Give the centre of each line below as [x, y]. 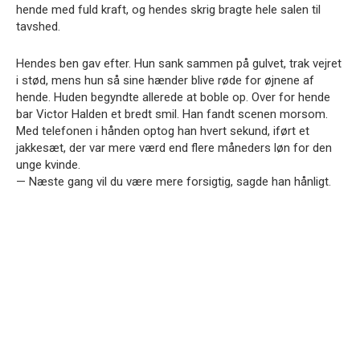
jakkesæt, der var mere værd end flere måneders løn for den [174, 147]
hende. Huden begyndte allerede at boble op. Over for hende [173, 97]
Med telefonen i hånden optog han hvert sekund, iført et [163, 131]
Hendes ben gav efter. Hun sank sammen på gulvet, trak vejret [179, 63]
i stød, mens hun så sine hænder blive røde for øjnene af [165, 80]
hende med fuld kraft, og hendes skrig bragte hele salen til [168, 9]
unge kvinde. [48, 164]
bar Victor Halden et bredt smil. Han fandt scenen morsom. [172, 114]
